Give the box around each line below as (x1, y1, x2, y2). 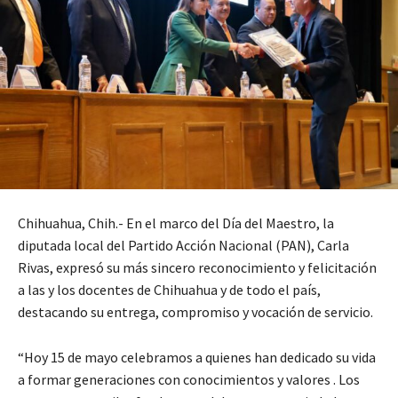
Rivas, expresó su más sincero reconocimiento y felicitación (18, 259, 377, 277)
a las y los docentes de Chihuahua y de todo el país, (18, 281, 321, 299)
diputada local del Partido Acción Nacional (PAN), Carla (18, 236, 349, 255)
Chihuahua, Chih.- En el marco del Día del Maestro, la (18, 214, 334, 233)
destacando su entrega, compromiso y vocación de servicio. (18, 303, 373, 322)
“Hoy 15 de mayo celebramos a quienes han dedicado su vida (18, 348, 376, 367)
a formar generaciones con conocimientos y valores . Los (18, 370, 360, 389)
